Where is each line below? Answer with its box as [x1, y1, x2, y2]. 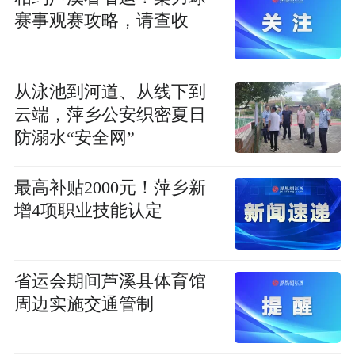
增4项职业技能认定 [13, 200, 162, 220]
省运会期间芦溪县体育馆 [13, 271, 206, 291]
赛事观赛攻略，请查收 [13, 11, 189, 31]
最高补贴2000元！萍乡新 [13, 177, 206, 197]
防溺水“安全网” [13, 128, 135, 147]
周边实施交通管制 [13, 294, 154, 314]
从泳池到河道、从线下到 [13, 82, 206, 101]
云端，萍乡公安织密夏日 [13, 105, 206, 124]
